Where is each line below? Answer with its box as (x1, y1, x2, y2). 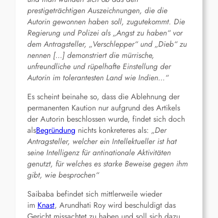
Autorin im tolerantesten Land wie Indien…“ (27, 72, 168, 84)
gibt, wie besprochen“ (27, 169, 99, 181)
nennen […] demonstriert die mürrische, (27, 50, 154, 61)
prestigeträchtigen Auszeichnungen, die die (27, 5, 167, 17)
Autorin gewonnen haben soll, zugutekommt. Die (27, 16, 185, 28)
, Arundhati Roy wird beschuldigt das (54, 200, 176, 211)
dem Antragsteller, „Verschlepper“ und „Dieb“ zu (27, 38, 187, 50)
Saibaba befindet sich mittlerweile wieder (27, 188, 162, 200)
